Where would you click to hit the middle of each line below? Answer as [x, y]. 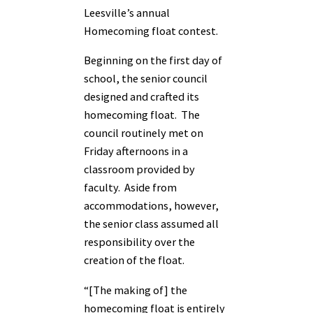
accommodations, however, [151, 206]
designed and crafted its [141, 97]
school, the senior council [146, 79]
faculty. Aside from [130, 188]
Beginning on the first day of [153, 60]
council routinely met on [144, 133]
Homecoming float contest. [151, 30]
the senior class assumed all [151, 224]
